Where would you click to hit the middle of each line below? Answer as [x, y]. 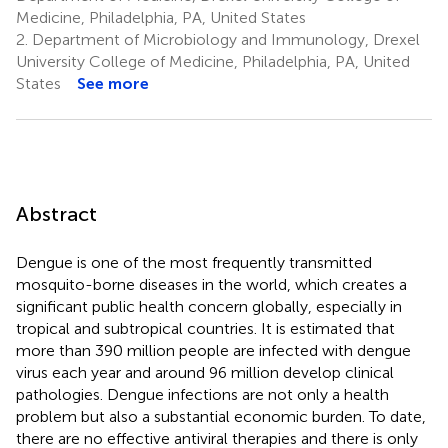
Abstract [56, 213]
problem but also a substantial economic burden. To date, [221, 416]
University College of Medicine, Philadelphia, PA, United [213, 61]
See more [113, 83]
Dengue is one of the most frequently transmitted [194, 262]
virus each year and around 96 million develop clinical [205, 372]
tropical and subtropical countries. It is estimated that [205, 328]
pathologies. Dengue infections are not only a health [202, 394]
